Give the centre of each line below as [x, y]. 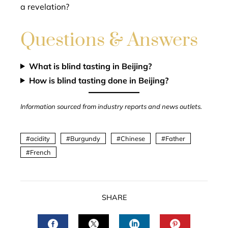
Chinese [133, 138]
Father [175, 138]
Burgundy [85, 138]
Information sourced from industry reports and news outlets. [111, 106]
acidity [40, 138]
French [40, 152]
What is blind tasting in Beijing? [90, 66]
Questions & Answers [109, 40]
